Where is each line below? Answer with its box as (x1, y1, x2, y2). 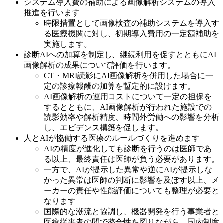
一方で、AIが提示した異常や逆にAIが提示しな (44, 165, 212, 174)
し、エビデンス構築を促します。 (44, 123, 163, 132)
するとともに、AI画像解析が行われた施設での (44, 103, 212, 111)
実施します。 (44, 40, 92, 49)
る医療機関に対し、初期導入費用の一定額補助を (44, 29, 219, 38)
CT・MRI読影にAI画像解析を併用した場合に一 (44, 71, 213, 80)
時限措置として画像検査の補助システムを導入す (44, 19, 219, 28)
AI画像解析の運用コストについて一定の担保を (44, 92, 212, 101)
